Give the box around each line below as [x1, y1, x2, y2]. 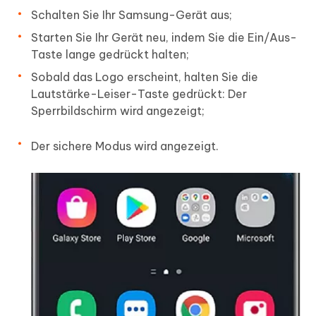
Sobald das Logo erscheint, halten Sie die [31, 70, 258, 85]
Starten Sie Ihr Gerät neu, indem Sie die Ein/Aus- [31, 30, 297, 45]
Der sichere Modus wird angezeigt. [31, 139, 219, 154]
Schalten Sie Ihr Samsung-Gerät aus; [31, 8, 232, 23]
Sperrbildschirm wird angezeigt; [31, 104, 205, 119]
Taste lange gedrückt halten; [31, 47, 189, 62]
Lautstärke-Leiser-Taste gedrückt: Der [31, 87, 247, 102]
